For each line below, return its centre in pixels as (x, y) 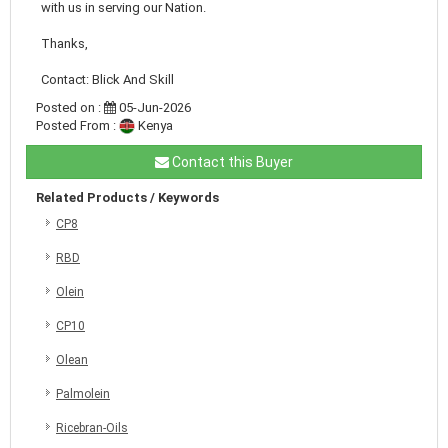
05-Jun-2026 (153, 107)
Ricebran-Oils (92, 427)
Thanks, (64, 43)
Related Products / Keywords (127, 197)
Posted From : (77, 125)
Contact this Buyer (231, 161)
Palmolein (83, 393)
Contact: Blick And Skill (107, 79)
